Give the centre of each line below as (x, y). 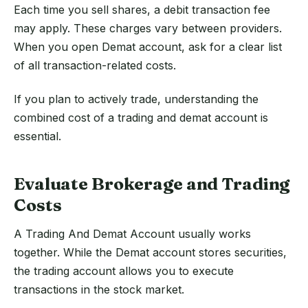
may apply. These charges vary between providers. (148, 29)
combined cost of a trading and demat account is (141, 118)
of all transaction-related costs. (95, 66)
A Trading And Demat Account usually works (132, 233)
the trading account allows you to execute (124, 271)
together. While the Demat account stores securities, (150, 252)
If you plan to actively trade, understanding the (136, 99)
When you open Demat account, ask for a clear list (148, 47)
